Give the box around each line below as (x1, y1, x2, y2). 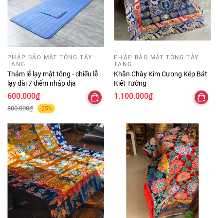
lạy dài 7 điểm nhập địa (7, 79, 76, 88)
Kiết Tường (114, 79, 146, 88)
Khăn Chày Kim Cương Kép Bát (114, 70, 207, 78)
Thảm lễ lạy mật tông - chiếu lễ (7, 70, 98, 78)
